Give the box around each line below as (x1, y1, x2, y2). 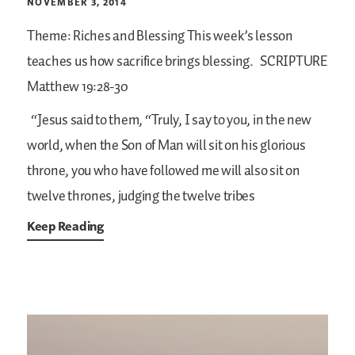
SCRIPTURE (258, 51, 328, 74)
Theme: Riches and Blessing (27, 25, 185, 48)
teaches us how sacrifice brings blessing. (27, 51, 254, 74)
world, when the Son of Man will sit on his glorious (27, 135, 306, 158)
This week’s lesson (184, 25, 293, 48)
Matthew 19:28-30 (27, 76, 128, 99)
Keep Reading (27, 218, 104, 235)
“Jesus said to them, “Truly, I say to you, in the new (29, 109, 312, 132)
